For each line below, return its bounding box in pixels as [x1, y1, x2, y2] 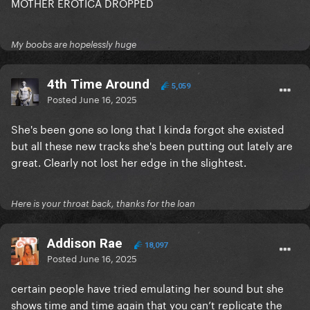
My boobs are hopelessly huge [11, 39, 136, 51]
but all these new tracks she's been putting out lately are [11, 136, 293, 154]
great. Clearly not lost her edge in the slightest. [11, 153, 249, 170]
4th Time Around [47, 76, 149, 93]
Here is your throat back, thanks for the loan [11, 198, 195, 210]
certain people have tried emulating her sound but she [11, 279, 284, 296]
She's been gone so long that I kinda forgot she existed [11, 120, 284, 137]
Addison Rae [47, 235, 122, 252]
